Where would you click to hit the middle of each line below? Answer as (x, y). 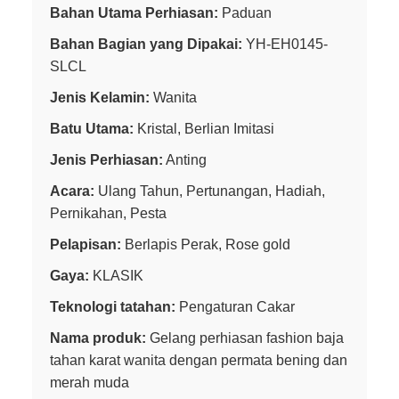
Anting (185, 159)
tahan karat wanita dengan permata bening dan (199, 360)
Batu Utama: (92, 128)
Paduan (245, 12)
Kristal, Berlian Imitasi (204, 128)
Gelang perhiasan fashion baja (245, 338)
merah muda (90, 382)
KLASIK (116, 275)
